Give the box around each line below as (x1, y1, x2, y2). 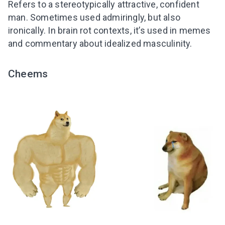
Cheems (8, 67, 48, 80)
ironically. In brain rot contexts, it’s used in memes (8, 25, 211, 36)
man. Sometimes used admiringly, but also (8, 12, 181, 23)
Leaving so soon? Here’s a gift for (30, 199, 186, 211)
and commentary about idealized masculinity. (8, 38, 192, 49)
